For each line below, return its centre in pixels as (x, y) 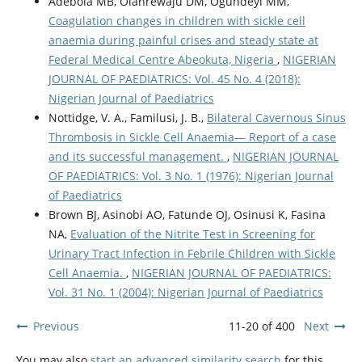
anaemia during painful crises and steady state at (183, 40)
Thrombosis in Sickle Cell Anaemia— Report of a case (192, 137)
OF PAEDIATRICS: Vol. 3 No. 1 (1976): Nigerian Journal (191, 176)
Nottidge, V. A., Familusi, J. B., (127, 118)
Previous (56, 326)
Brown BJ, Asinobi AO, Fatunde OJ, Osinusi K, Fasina (187, 215)
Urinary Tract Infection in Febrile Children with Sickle (192, 254)
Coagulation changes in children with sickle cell (177, 21)
